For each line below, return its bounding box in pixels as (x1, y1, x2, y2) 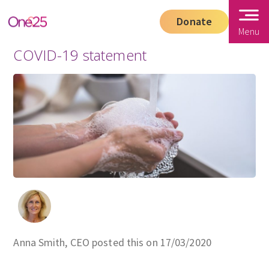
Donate (177, 14, 212, 28)
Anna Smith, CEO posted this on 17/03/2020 (13, 235, 211, 249)
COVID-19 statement (13, 45, 147, 65)
